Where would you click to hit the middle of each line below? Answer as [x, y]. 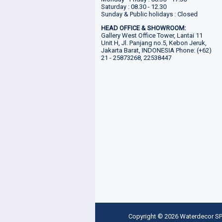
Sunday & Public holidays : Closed [149, 14]
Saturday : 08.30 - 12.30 [134, 6]
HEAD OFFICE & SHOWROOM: [143, 28]
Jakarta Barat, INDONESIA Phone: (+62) [156, 50]
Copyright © [146, 217]
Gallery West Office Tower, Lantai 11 [152, 35]
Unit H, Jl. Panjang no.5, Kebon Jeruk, [154, 43]
